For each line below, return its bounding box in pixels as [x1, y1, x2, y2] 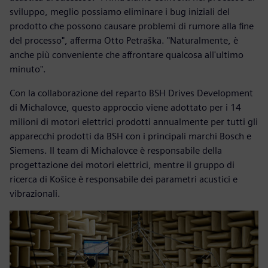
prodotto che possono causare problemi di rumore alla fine [10, 20, 254, 32]
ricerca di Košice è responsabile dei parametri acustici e [10, 173, 237, 185]
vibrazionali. [10, 188, 60, 200]
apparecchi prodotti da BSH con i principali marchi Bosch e [10, 130, 251, 142]
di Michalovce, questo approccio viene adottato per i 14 [10, 102, 241, 114]
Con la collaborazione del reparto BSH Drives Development [10, 87, 253, 99]
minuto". [10, 63, 46, 75]
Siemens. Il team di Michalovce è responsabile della [10, 145, 222, 157]
